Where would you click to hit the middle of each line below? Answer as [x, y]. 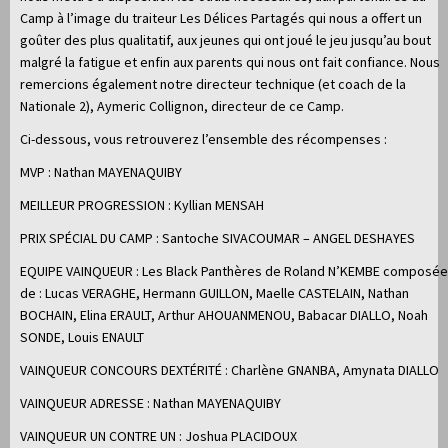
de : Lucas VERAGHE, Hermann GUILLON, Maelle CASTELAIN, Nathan [214, 292]
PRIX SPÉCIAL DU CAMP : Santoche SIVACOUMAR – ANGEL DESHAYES [217, 237]
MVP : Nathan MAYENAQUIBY [101, 171]
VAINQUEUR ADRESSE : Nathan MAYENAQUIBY [150, 402]
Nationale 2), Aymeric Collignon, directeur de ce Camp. [182, 105]
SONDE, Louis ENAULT [82, 336]
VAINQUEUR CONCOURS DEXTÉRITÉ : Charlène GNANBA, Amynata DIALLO [229, 369]
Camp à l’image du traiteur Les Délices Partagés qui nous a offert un [221, 17]
